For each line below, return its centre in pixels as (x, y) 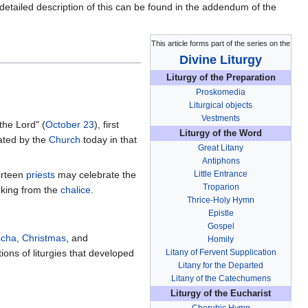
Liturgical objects (221, 106)
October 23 (70, 124)
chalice (76, 189)
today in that (109, 139)
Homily (221, 240)
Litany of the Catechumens (221, 279)
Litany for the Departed (221, 266)
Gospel (221, 227)
